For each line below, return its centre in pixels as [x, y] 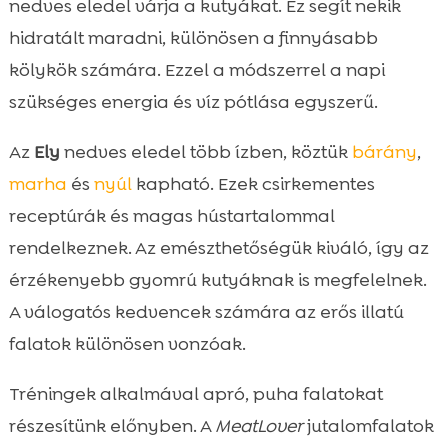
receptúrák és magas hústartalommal [171, 216]
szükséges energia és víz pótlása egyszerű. [193, 102]
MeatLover [258, 426]
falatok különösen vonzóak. [127, 344]
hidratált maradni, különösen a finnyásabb [193, 38]
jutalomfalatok [368, 426]
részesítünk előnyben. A [111, 426]
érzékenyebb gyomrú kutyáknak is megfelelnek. [217, 280]
